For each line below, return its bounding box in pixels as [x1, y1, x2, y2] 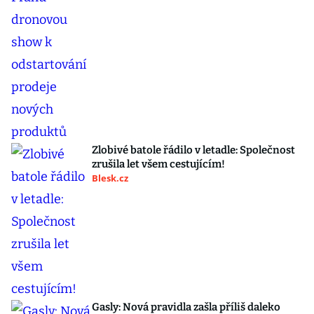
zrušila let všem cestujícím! [92, 158, 225, 171]
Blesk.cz [92, 172, 128, 185]
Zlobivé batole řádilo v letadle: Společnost [92, 144, 295, 157]
